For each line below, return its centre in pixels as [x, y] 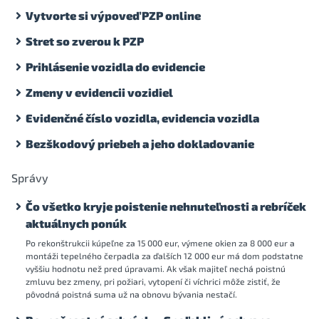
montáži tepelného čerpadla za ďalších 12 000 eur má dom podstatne [164, 256]
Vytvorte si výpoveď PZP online [113, 15]
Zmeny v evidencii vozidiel [99, 92]
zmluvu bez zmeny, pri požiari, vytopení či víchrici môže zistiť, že [153, 281]
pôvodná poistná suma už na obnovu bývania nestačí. [131, 294]
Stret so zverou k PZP [85, 41]
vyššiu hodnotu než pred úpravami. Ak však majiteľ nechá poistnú [156, 268]
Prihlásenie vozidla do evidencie [115, 67]
